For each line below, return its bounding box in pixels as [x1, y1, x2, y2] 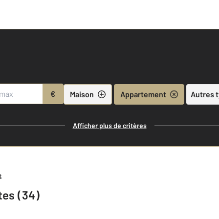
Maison [69, 89, 94, 99]
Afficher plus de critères [72, 121, 147, 130]
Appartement [120, 89, 166, 99]
